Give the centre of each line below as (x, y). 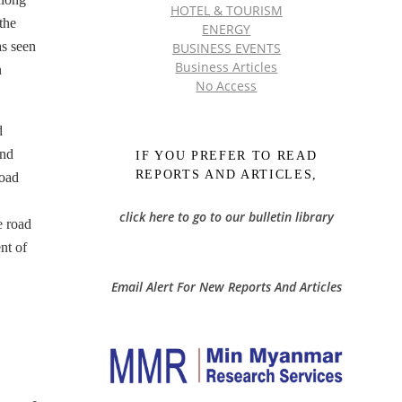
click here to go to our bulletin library (226, 217)
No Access (227, 85)
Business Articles (227, 66)
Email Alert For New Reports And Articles (226, 286)
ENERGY (227, 29)
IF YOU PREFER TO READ (227, 155)
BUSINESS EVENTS (226, 48)
